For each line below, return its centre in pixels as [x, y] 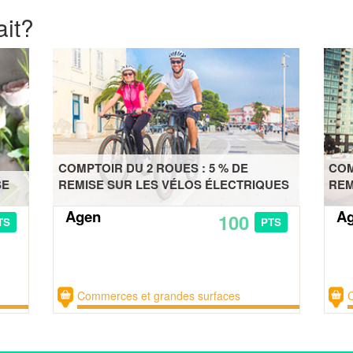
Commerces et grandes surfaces [158, 295]
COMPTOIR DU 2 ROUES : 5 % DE [153, 167]
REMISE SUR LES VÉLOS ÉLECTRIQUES [173, 184]
